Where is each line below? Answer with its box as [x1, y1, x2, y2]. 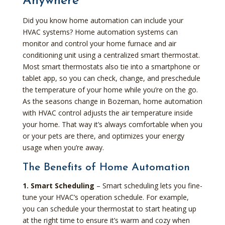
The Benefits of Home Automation [22, 162, 190, 173]
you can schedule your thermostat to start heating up [22, 203, 196, 213]
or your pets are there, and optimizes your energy [22, 131, 184, 141]
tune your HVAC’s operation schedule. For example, [22, 192, 189, 202]
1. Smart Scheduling [22, 180, 94, 190]
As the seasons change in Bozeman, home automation [22, 96, 202, 106]
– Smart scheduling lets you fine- [94, 180, 202, 190]
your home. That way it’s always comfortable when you [22, 119, 202, 129]
